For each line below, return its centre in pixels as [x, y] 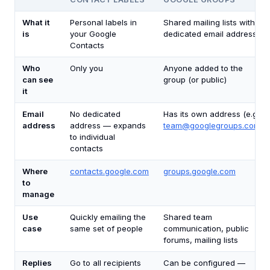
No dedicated [95, 114]
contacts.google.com [109, 171]
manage [38, 194]
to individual [93, 137]
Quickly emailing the [108, 217]
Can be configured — [204, 263]
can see [38, 80]
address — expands [108, 125]
